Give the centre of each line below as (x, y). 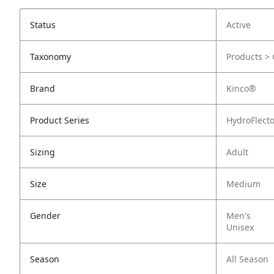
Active (239, 25)
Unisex (240, 227)
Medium (243, 184)
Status (43, 25)
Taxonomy (50, 57)
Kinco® (241, 88)
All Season (247, 259)
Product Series (60, 120)
